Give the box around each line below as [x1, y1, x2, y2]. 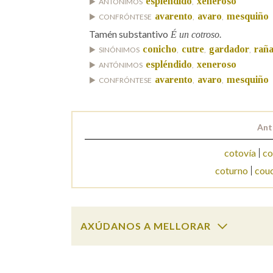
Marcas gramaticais [80, 19, 164, 31]
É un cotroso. [168, 29, 222, 40]
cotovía [224, 146, 256, 158]
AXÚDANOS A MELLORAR [80, 219, 211, 232]
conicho [143, 43, 177, 54]
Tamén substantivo [89, 27, 168, 40]
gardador [209, 43, 249, 54]
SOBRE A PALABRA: [90, 255, 181, 266]
